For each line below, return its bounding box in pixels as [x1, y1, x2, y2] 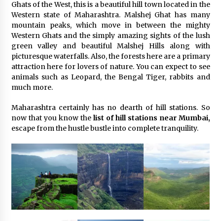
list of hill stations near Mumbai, [93, 113, 210, 122]
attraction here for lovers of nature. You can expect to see [11, 62, 210, 71]
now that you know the [11, 113, 93, 122]
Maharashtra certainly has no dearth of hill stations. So [11, 103, 210, 112]
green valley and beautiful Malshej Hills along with [11, 41, 210, 50]
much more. [11, 82, 53, 92]
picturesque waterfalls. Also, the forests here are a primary [11, 51, 210, 61]
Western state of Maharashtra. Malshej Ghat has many [11, 10, 210, 19]
